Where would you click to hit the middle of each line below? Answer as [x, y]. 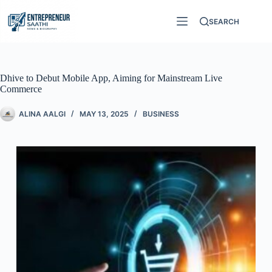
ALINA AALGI [42, 114]
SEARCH [224, 21]
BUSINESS [161, 114]
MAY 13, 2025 [104, 114]
